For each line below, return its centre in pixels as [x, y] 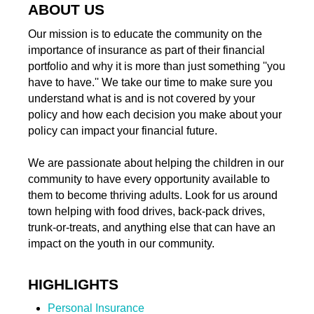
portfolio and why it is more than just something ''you [156, 66]
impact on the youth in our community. [121, 243]
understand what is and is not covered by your [141, 98]
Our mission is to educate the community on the [145, 34]
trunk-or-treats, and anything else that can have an [151, 227]
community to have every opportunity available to [149, 179]
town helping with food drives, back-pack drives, [146, 211]
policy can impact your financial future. [122, 130]
